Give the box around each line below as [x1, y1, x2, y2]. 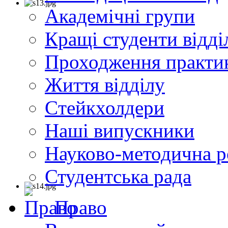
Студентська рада [45, 165, 191, 188]
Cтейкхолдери [45, 97, 164, 119]
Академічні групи [45, 5, 195, 27]
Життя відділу [45, 74, 165, 96]
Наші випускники [45, 120, 194, 142]
